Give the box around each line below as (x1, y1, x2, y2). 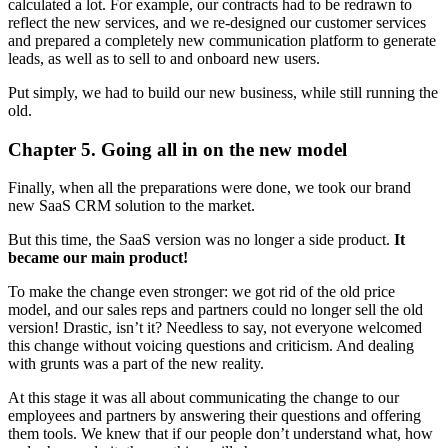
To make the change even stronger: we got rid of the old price (8, 283, 395, 301)
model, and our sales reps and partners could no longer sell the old (8, 301, 423, 319)
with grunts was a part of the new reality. (8, 355, 264, 373)
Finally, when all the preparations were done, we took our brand (8, 179, 411, 197)
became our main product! (8, 249, 188, 267)
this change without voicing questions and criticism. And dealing (8, 337, 414, 355)
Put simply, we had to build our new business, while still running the (8, 84, 438, 101)
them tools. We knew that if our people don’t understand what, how (8, 425, 433, 443)
